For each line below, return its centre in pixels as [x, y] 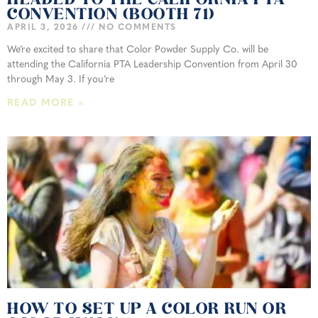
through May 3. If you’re [61, 80]
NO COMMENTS [136, 28]
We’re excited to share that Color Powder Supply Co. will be [138, 50]
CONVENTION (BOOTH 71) [111, 16]
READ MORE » [46, 104]
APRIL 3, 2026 [44, 28]
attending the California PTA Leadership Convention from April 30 [152, 65]
